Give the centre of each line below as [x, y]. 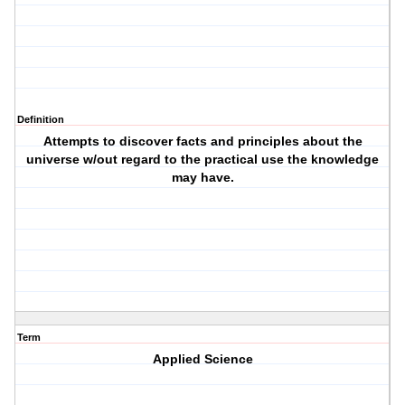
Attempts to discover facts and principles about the [202, 141]
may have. [202, 178]
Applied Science [202, 359]
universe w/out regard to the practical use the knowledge [203, 160]
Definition [41, 120]
